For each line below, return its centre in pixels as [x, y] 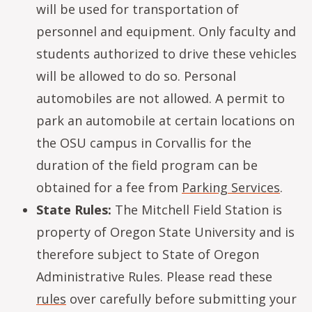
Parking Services [231, 187]
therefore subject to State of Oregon [148, 254]
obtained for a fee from [109, 187]
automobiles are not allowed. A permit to [161, 98]
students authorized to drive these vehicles [166, 54]
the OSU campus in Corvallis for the [144, 143]
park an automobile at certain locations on [165, 120]
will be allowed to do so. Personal [136, 76]
